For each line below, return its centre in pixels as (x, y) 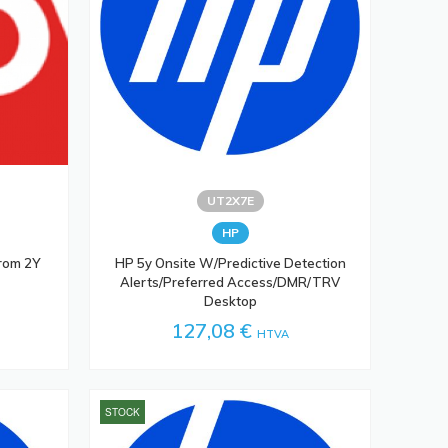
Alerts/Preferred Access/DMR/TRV (230, 282)
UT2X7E (230, 201)
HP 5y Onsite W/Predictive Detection (230, 263)
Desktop (230, 301)
